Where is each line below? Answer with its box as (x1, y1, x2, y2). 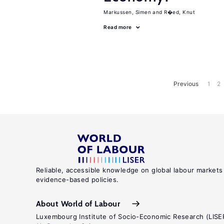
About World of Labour (36, 198, 120, 208)
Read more (103, 24, 132, 30)
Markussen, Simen (103, 9, 151, 15)
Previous (173, 79, 198, 87)
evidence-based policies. (36, 175, 119, 183)
